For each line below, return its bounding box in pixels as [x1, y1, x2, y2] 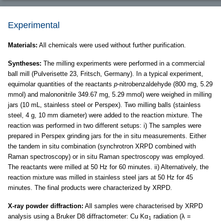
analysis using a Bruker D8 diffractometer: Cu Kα [8, 212, 148, 220]
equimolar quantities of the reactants [8, 80, 114, 88]
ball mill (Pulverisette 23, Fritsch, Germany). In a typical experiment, [8, 70, 203, 77]
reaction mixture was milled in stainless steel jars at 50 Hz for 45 [8, 173, 193, 181]
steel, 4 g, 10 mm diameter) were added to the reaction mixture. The [8, 111, 202, 119]
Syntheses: [8, 59, 41, 67]
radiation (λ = [151, 212, 191, 220]
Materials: [8, 41, 37, 49]
